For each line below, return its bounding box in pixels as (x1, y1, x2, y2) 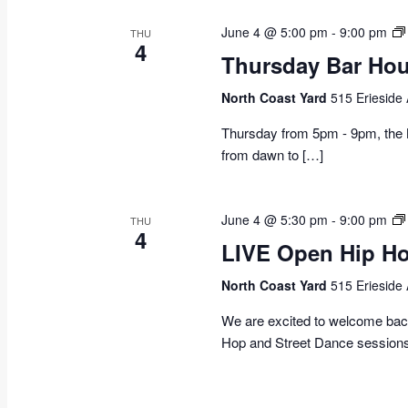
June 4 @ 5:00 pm (221, 23, 329, 42)
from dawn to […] (221, 145, 324, 165)
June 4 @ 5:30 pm (221, 210, 329, 229)
